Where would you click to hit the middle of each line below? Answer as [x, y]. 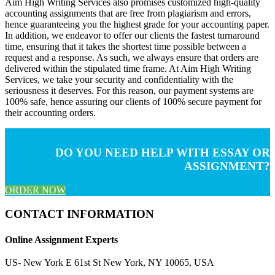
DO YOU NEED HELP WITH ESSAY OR [163, 153]
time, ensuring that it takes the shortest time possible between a [126, 46]
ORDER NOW [35, 190]
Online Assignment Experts [61, 239]
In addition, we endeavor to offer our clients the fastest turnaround [132, 35]
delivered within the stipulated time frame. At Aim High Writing [128, 68]
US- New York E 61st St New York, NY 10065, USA [110, 263]
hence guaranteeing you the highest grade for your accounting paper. [137, 24]
